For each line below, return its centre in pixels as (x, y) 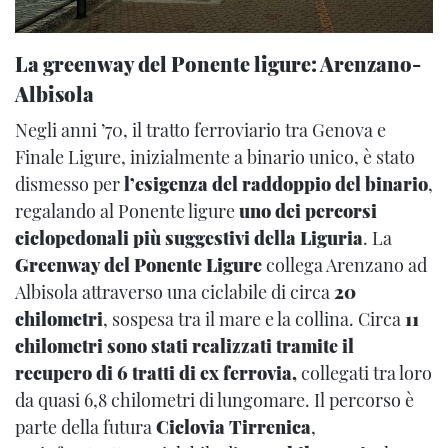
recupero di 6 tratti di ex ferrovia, (158, 372)
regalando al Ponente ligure (127, 210)
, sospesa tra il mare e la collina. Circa (254, 318)
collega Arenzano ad (344, 264)
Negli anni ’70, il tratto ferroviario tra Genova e (200, 129)
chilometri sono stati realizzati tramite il (184, 345)
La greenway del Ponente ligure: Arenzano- (218, 63)
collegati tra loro (366, 372)
